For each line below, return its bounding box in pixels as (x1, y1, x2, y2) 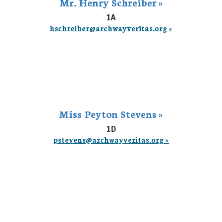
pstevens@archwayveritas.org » (53, 134, 169, 145)
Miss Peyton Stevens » (59, 107, 163, 120)
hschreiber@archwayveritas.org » (50, 23, 172, 33)
